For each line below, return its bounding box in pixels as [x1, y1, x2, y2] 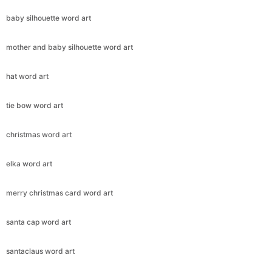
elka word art [6, 159, 52, 169]
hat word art [6, 72, 49, 81]
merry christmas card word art [6, 188, 113, 198]
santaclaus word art [6, 246, 75, 256]
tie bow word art [6, 101, 63, 110]
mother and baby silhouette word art [6, 42, 133, 52]
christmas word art [6, 130, 72, 140]
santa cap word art [6, 217, 71, 227]
